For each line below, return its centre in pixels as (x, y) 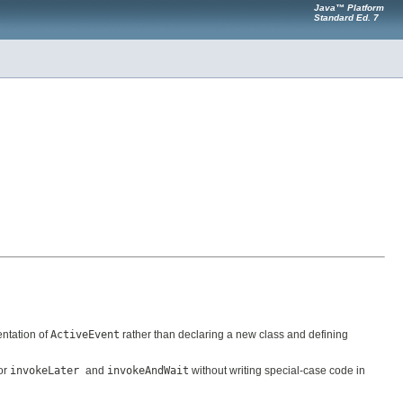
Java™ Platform (349, 8)
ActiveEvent (85, 335)
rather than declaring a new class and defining (234, 335)
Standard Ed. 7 (346, 18)
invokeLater (48, 371)
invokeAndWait (148, 371)
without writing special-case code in (277, 371)
